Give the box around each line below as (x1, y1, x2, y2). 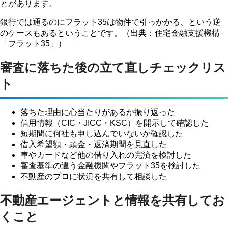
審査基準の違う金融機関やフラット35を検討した (20, 161, 201, 170)
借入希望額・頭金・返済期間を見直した (20, 139, 167, 149)
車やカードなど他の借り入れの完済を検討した (20, 150, 191, 159)
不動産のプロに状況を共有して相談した (20, 172, 167, 181)
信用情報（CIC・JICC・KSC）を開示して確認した (20, 118, 209, 127)
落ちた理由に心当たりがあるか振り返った (20, 107, 175, 117)
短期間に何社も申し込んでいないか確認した (20, 129, 183, 138)
